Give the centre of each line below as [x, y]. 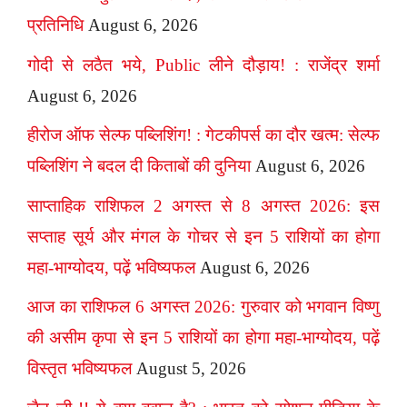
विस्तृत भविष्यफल [79, 369]
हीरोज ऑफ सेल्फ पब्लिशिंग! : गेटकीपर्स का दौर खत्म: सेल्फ [203, 135]
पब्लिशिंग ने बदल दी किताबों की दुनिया [139, 166]
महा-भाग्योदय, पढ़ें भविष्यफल [111, 267]
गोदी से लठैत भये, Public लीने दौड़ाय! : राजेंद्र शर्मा [203, 65]
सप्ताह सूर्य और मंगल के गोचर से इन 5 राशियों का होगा [203, 236]
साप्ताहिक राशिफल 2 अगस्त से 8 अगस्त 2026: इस [203, 205]
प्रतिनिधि [55, 25]
